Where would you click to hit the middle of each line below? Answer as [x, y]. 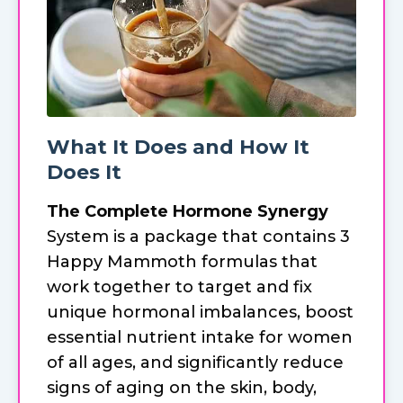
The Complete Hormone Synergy [188, 212]
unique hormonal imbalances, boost [200, 313]
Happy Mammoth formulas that [182, 262]
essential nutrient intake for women [200, 338]
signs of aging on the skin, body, [182, 388]
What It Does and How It [178, 148]
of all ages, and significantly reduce [195, 363]
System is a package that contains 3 [198, 237]
